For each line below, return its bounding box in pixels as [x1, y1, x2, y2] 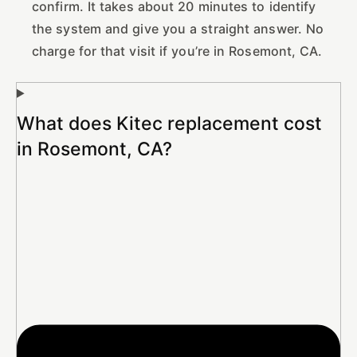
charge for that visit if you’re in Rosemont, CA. [32, 42, 323, 59]
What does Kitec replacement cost [17, 112, 322, 135]
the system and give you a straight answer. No [32, 20, 324, 37]
